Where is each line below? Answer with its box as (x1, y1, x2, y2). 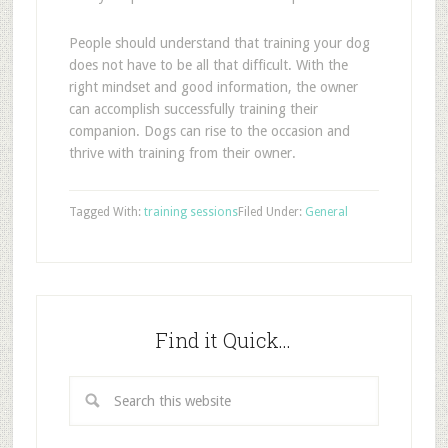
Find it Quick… (156, 327, 292, 353)
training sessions (143, 205, 238, 219)
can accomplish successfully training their (68, 101, 318, 117)
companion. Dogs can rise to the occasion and (68, 123, 350, 139)
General (304, 205, 348, 219)
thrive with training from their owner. (68, 145, 296, 161)
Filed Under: (237, 205, 305, 219)
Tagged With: (68, 205, 144, 219)
